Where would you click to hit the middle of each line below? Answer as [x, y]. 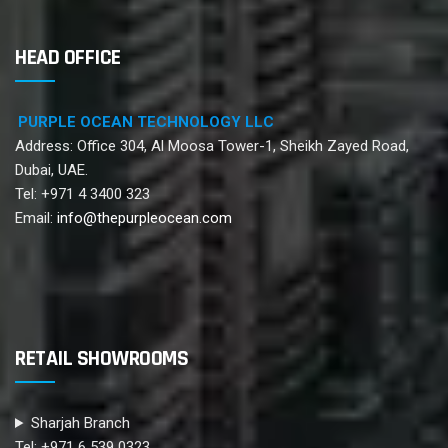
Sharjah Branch [80, 423]
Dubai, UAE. [51, 170]
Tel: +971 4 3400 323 [82, 194]
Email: [36, 218]
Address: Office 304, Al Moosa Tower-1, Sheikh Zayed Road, [212, 146]
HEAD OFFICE [68, 58]
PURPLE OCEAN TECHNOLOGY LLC [146, 122]
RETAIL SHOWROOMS [101, 359]
